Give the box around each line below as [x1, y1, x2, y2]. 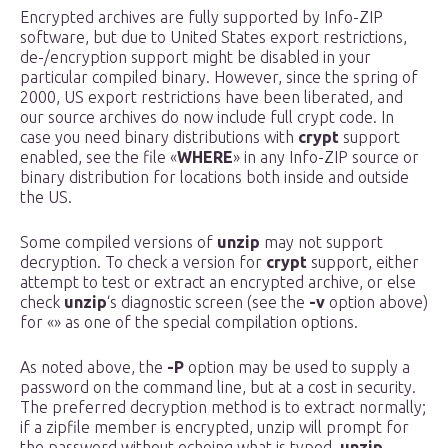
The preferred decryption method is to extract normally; [20, 398, 426, 417]
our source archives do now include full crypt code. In [20, 108, 394, 127]
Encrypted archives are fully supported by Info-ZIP [20, 8, 383, 27]
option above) [325, 293, 428, 312]
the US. [20, 188, 72, 207]
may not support [260, 233, 383, 252]
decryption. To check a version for [20, 253, 266, 272]
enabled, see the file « [20, 148, 177, 167]
